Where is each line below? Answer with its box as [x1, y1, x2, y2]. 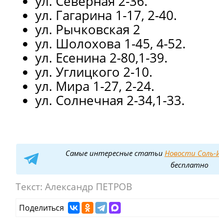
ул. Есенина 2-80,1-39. [35, 49, 168, 66]
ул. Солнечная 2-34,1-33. [35, 91, 185, 109]
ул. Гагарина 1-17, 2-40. [35, 6, 177, 24]
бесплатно [171, 160, 208, 170]
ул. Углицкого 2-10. [35, 63, 153, 81]
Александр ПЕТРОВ [45, 180, 132, 193]
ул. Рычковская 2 [35, 21, 140, 38]
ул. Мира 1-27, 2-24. [35, 77, 154, 95]
